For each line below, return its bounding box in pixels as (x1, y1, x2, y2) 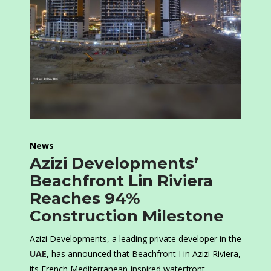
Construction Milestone (30, 206, 224, 226)
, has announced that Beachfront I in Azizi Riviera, (47, 248, 241, 260)
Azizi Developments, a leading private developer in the (30, 233, 241, 245)
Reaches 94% (30, 189, 140, 209)
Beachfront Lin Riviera (30, 171, 213, 191)
